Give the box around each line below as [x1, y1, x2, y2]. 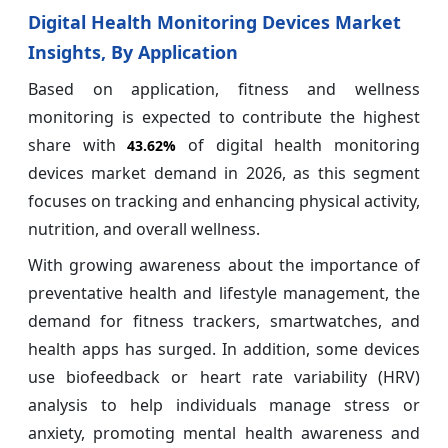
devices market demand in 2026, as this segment [28, 162, 420, 185]
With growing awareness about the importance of [28, 254, 420, 277]
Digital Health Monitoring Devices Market [28, 10, 401, 35]
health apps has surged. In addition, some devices [28, 338, 420, 361]
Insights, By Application [28, 40, 238, 65]
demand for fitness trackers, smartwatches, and [28, 310, 420, 333]
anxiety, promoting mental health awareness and [28, 422, 420, 445]
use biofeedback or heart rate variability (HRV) [28, 366, 420, 389]
